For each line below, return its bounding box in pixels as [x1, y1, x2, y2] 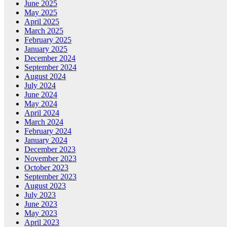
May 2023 [24, 209, 57, 218]
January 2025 [24, 45, 67, 54]
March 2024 [24, 118, 63, 127]
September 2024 [24, 63, 77, 72]
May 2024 [24, 99, 57, 108]
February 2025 [24, 35, 71, 45]
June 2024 [24, 90, 57, 99]
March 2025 [24, 26, 63, 35]
